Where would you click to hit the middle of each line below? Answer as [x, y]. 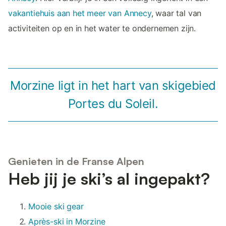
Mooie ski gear [56, 206]
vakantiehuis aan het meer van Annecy [80, 13]
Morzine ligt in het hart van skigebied [113, 86]
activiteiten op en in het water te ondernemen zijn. [102, 29]
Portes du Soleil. [113, 104]
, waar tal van [176, 13]
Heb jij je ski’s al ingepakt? [109, 178]
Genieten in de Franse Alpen [76, 161]
